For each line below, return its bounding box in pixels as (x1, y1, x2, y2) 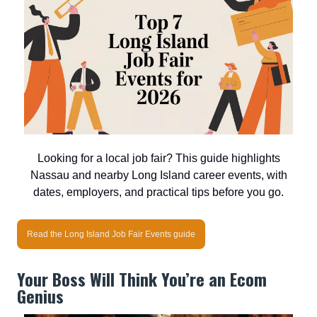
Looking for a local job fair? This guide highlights (37, 152, 280, 164)
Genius (17, 283, 64, 309)
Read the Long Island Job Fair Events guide (27, 229, 195, 239)
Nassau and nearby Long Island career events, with (30, 169, 287, 181)
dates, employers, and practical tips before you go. (33, 186, 284, 198)
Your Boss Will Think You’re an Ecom (17, 266, 267, 292)
